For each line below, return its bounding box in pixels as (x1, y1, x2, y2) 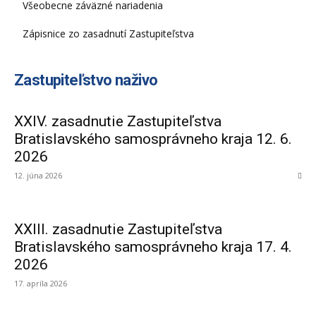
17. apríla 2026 (14, 278, 67, 288)
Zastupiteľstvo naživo (14, 71, 158, 89)
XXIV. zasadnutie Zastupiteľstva (14, 113, 221, 130)
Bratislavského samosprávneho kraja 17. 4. (14, 238, 292, 255)
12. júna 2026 (14, 170, 62, 181)
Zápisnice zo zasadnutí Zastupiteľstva (23, 27, 194, 40)
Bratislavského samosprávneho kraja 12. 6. (14, 130, 292, 147)
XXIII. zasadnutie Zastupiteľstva (14, 221, 222, 238)
